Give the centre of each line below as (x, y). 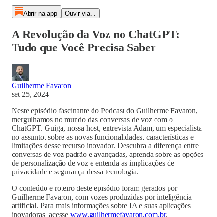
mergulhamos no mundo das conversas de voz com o (92, 119)
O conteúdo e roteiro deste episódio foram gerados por (94, 188)
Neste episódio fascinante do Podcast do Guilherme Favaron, (105, 110)
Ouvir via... (80, 13)
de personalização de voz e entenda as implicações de (93, 163)
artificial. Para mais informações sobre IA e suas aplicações (101, 205)
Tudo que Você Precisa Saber (84, 47)
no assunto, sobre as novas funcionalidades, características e (103, 137)
